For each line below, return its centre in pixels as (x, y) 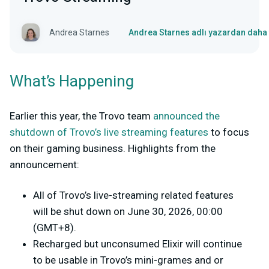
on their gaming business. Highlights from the (113, 149)
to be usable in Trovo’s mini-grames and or (128, 260)
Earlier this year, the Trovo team (81, 116)
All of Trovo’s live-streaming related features (133, 195)
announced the (186, 116)
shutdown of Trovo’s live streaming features (109, 132)
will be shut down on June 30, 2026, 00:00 (128, 212)
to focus (229, 132)
